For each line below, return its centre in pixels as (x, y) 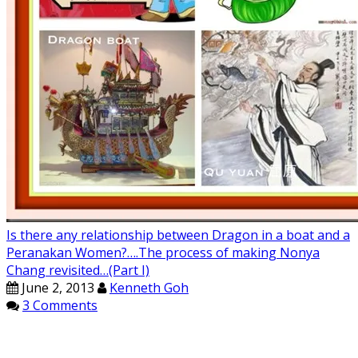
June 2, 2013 (56, 288)
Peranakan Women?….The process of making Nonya (163, 253)
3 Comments (60, 306)
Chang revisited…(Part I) (78, 270)
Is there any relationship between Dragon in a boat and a (178, 235)
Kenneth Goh (149, 288)
